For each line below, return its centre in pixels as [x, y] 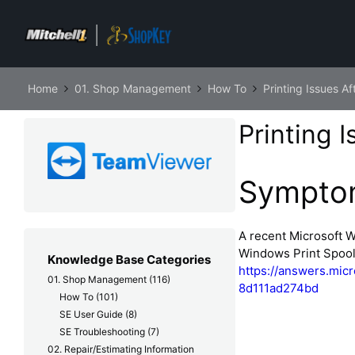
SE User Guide [91, 315]
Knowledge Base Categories [129, 260]
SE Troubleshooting [102, 332]
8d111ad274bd [279, 288]
